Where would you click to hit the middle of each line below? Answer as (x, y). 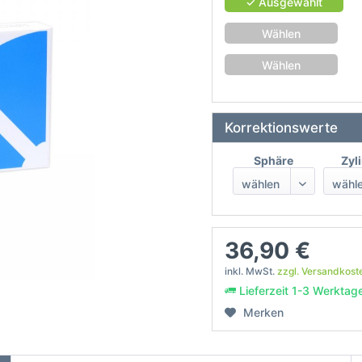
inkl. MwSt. (250, 271)
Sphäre (274, 160)
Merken (263, 312)
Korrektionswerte (281, 128)
